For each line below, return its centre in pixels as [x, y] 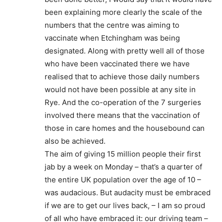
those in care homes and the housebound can [125, 128]
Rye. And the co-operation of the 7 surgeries [123, 102]
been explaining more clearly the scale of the [123, 12]
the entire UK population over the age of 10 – [123, 180]
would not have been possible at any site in [120, 89]
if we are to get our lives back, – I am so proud [125, 205]
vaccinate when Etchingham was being [112, 38]
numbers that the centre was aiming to [112, 25]
